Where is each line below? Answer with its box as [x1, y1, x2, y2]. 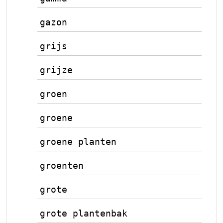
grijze [40, 64, 73, 75]
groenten [40, 160, 84, 171]
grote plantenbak [40, 208, 127, 219]
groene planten [40, 136, 116, 147]
